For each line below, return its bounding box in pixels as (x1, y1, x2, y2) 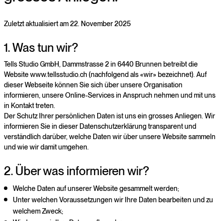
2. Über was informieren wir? (4, 164, 149, 179)
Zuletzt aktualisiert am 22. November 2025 (4, 20, 131, 28)
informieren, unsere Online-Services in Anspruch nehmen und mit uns (4, 91, 216, 100)
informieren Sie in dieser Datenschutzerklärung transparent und (4, 122, 196, 131)
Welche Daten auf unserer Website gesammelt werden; (12, 184, 179, 192)
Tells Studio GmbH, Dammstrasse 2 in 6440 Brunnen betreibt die (4, 60, 198, 69)
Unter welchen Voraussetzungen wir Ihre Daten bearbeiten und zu (12, 195, 213, 204)
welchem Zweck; (12, 207, 63, 215)
